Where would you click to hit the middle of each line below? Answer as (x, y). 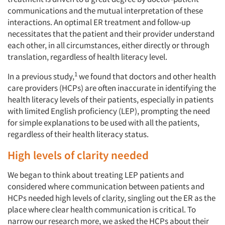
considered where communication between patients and (106, 186)
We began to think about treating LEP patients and (96, 175)
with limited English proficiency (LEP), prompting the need (109, 111)
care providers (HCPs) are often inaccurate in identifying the (112, 88)
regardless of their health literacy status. (79, 134)
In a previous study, (41, 76)
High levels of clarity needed (78, 155)
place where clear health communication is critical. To (102, 209)
